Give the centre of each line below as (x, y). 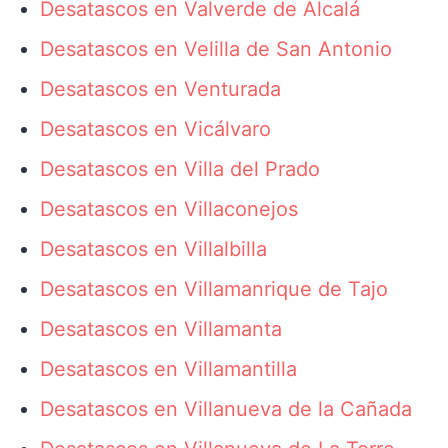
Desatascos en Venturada (160, 89)
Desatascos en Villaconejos (169, 209)
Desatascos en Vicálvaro (155, 129)
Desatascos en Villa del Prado (180, 169)
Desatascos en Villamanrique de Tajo (214, 289)
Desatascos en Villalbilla (153, 249)
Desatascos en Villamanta (161, 329)
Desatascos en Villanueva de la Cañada (226, 409)
